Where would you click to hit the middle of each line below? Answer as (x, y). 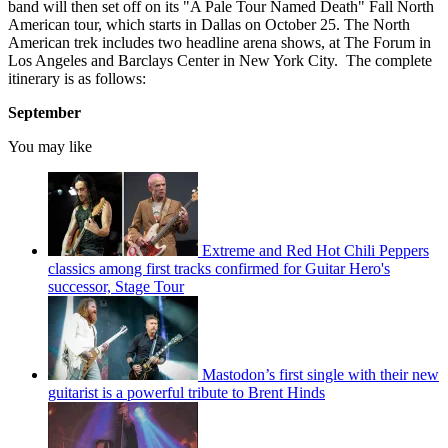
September (44, 112)
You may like (50, 146)
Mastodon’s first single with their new (320, 374)
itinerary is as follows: (77, 78)
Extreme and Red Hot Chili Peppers (315, 250)
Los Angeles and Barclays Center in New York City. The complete (220, 60)
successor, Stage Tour (116, 286)
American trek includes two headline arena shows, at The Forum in (219, 42)
